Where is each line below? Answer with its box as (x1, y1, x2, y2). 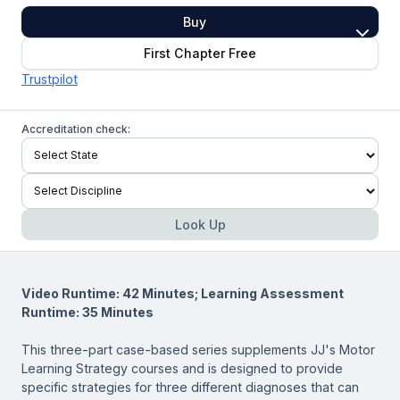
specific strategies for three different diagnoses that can (21, 379, 359, 395)
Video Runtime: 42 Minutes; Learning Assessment (21, 285, 344, 301)
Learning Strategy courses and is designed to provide (21, 360, 343, 376)
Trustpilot (21, 71, 78, 87)
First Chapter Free (144, 46, 256, 62)
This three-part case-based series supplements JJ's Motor (21, 341, 375, 357)
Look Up (174, 216, 226, 232)
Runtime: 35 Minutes (21, 304, 154, 320)
